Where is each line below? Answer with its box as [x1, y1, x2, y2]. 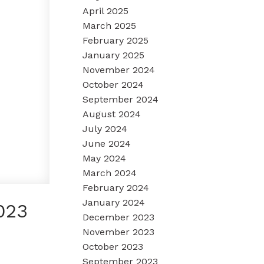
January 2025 [82, 49, 145, 61]
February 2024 [82, 181, 150, 193]
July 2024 [82, 123, 128, 134]
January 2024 [82, 196, 146, 208]
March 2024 [82, 167, 137, 179]
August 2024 [82, 108, 141, 120]
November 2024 [82, 64, 156, 75]
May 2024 [82, 152, 127, 164]
